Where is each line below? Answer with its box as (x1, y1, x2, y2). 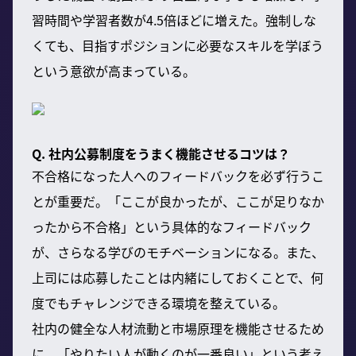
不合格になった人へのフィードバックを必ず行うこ (32, 165, 324, 185)
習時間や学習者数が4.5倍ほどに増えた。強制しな (32, 10, 316, 29)
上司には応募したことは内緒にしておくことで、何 (32, 267, 323, 287)
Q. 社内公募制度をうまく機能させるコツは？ (32, 143, 290, 163)
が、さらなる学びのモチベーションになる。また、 (32, 242, 324, 261)
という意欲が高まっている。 (32, 60, 195, 80)
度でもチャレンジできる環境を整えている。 (32, 292, 285, 312)
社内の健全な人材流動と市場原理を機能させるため (32, 318, 324, 338)
